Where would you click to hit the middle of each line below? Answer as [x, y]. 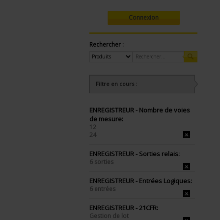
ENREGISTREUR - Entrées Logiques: [141, 181]
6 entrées [102, 189]
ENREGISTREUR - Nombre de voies [140, 110]
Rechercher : [107, 44]
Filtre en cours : [116, 84]
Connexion [143, 17]
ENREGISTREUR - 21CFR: [124, 208]
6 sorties [101, 162]
